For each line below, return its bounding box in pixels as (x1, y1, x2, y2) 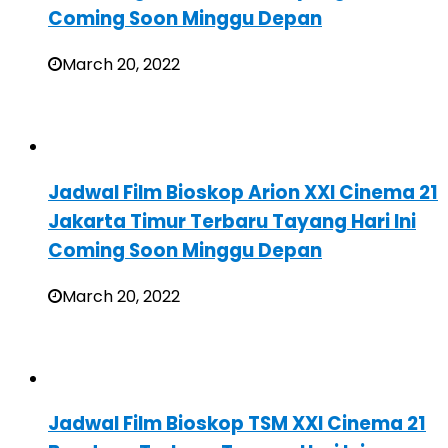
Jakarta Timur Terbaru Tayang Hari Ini (48, 207, 416, 235)
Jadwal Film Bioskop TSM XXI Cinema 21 (48, 410, 426, 438)
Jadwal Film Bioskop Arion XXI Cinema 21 (48, 178, 438, 206)
